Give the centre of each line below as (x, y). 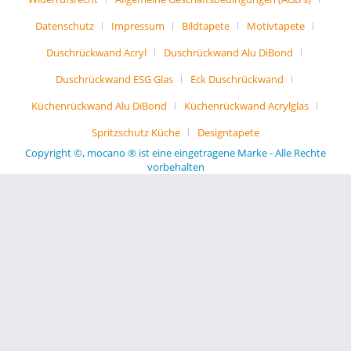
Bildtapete (205, 26)
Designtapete (228, 133)
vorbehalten (175, 167)
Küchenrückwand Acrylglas (246, 106)
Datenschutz (64, 26)
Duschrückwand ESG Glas (114, 80)
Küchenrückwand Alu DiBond (99, 106)
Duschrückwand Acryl (96, 53)
